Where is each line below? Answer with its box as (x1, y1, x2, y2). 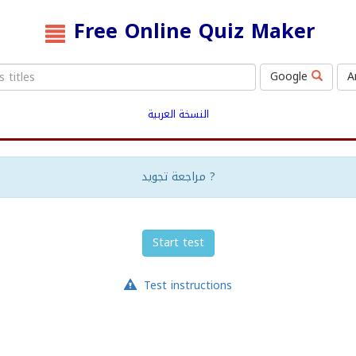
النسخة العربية (147, 105, 209, 125)
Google (270, 66, 311, 88)
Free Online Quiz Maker (74, 13, 315, 50)
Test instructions (143, 275, 232, 297)
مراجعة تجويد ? (205, 166, 215, 188)
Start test (152, 232, 204, 254)
